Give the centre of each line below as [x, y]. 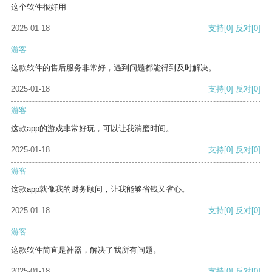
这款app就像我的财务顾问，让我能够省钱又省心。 [100, 189]
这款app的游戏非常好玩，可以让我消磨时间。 [92, 129]
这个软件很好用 [39, 7]
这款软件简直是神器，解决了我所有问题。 [86, 250]
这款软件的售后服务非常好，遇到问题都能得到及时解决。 [114, 68]
